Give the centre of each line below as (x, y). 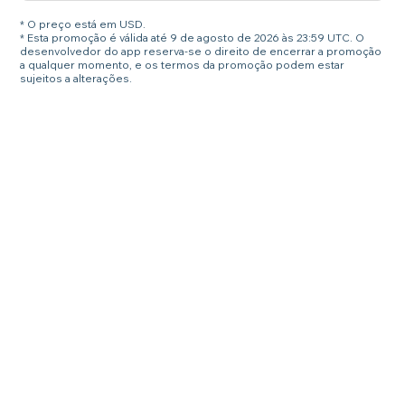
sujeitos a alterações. (76, 79)
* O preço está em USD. (83, 24)
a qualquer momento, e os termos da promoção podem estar (183, 65)
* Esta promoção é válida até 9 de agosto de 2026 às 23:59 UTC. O (193, 38)
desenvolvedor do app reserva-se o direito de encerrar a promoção (201, 52)
